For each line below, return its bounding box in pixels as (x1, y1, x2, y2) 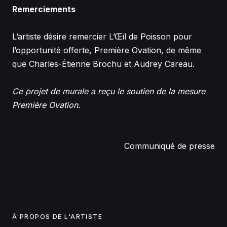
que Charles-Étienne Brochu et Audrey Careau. (12, 59, 195, 69)
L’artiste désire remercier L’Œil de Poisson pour (12, 31, 192, 42)
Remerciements (12, 4, 75, 14)
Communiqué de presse (124, 141, 215, 151)
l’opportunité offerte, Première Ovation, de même (12, 45, 201, 55)
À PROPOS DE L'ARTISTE (12, 213, 103, 220)
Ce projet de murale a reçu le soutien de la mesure (12, 86, 205, 96)
